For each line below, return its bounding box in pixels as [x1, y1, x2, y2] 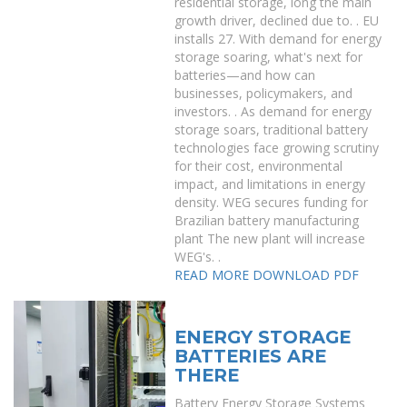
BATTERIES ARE [174, 345, 327, 367]
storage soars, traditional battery [174, 121, 369, 138]
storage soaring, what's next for [174, 48, 363, 65]
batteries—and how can [174, 66, 316, 84]
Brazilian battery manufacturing [174, 212, 360, 229]
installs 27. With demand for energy [174, 30, 382, 47]
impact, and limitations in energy [174, 175, 366, 193]
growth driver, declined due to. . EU [174, 12, 380, 29]
